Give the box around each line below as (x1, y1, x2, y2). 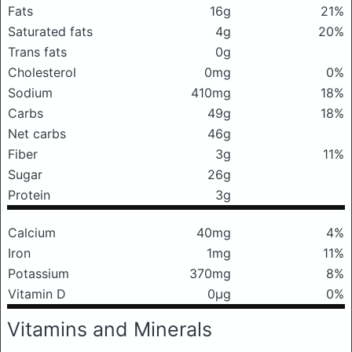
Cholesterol (8, 64, 76, 80)
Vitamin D (8, 286, 66, 302)
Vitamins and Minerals (7, 317, 212, 341)
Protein (8, 187, 50, 203)
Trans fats (8, 44, 67, 60)
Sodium (8, 85, 53, 101)
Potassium (8, 266, 69, 281)
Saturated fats (8, 24, 93, 39)
